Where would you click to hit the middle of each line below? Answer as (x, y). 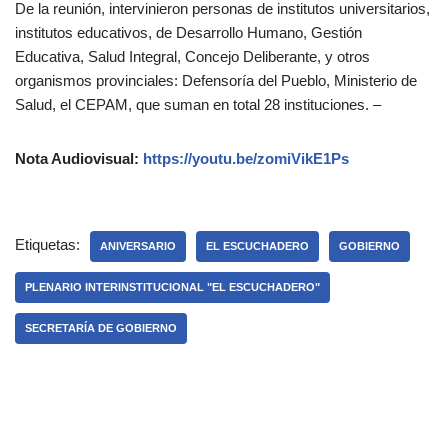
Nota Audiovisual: (79, 159)
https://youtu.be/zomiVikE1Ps (246, 159)
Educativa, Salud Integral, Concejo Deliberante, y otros (192, 57)
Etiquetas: (47, 245)
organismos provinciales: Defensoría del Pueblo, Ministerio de (216, 81)
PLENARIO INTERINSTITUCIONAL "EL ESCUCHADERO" (172, 287)
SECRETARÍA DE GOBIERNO (101, 328)
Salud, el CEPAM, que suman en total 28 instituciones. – (198, 105)
